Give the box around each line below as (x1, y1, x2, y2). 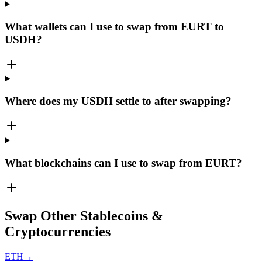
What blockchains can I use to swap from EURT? (5, 156, 242, 169)
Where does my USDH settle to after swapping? (5, 95, 232, 108)
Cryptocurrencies (5, 224, 111, 240)
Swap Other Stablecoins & (5, 208, 163, 224)
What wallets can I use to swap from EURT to (5, 20, 224, 33)
